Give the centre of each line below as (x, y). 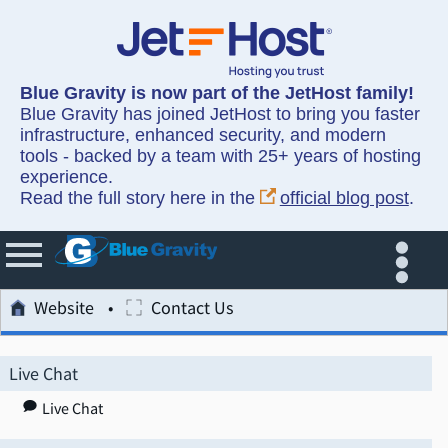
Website (64, 308)
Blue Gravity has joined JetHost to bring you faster (220, 114)
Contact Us (192, 308)
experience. (66, 177)
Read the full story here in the (140, 198)
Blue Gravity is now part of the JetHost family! (217, 93)
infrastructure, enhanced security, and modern (203, 135)
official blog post (344, 198)
